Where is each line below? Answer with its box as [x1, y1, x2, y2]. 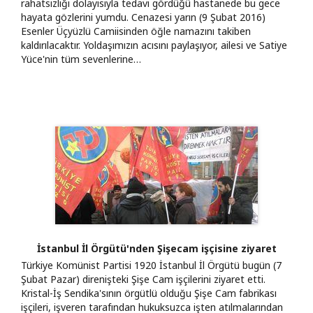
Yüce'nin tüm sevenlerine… [21, 52, 141, 66]
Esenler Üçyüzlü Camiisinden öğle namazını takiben [21, 24, 251, 38]
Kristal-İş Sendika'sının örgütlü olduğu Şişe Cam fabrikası [21, 286, 277, 300]
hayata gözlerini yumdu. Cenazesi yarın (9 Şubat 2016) [21, 10, 265, 24]
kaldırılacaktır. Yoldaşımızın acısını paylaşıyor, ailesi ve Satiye [21, 38, 287, 52]
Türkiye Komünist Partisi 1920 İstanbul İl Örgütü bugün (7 [21, 258, 282, 272]
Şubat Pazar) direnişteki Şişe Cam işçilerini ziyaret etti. [21, 272, 265, 286]
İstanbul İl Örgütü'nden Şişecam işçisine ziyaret [36, 241, 277, 255]
